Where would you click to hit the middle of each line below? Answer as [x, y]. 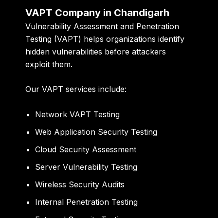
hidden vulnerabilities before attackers [96, 51]
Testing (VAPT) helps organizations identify [105, 39]
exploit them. [49, 64]
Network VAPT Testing [78, 115]
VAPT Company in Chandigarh [98, 12]
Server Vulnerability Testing [86, 167]
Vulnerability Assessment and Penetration [102, 26]
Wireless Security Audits [80, 185]
